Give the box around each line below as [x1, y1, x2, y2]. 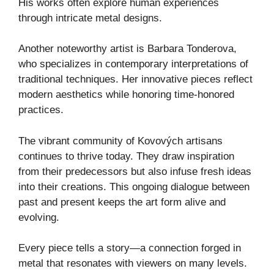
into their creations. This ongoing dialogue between [18, 180, 250, 193]
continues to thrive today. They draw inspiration [18, 150, 234, 162]
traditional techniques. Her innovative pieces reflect [18, 73, 253, 86]
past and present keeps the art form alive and [18, 196, 226, 208]
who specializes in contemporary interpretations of [18, 58, 248, 70]
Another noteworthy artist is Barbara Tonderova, [18, 43, 237, 55]
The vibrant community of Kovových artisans [18, 135, 223, 147]
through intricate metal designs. [18, 12, 162, 24]
